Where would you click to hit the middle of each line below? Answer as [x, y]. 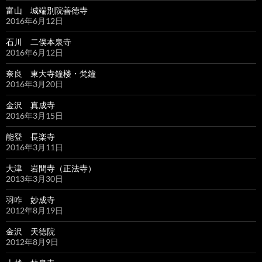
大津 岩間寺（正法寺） [51, 168]
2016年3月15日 [35, 116]
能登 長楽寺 [30, 137]
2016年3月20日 [35, 84]
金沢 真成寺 [30, 105]
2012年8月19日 [35, 211]
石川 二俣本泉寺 [39, 42]
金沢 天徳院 [30, 232]
